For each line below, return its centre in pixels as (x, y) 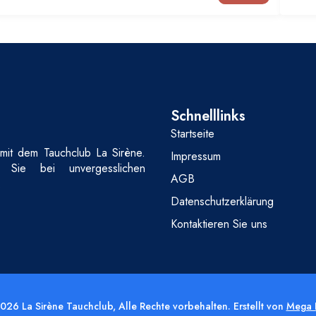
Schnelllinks (208, 116)
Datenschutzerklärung (222, 201)
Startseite (193, 133)
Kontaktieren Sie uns (219, 224)
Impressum (196, 156)
